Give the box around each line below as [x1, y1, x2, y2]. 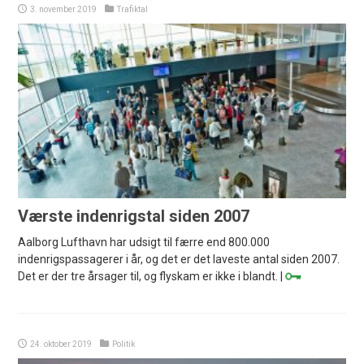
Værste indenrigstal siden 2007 [18, 206, 250, 226]
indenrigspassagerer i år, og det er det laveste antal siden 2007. [18, 252, 340, 266]
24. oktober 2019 [30, 339, 93, 349]
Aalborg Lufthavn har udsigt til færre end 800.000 [18, 235, 271, 249]
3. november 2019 [30, 4, 97, 14]
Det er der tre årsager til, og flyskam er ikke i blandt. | [18, 269, 286, 283]
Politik [112, 339, 136, 349]
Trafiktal [117, 4, 149, 14]
